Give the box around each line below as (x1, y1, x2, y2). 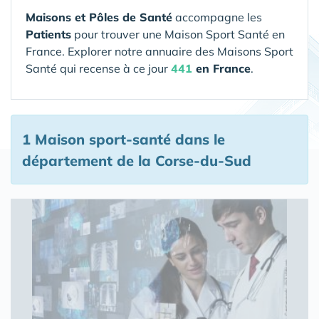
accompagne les (172, 10, 262, 24)
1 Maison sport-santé (22, 130, 171, 148)
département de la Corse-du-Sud (22, 152, 251, 169)
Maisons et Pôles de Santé (26, 10, 172, 24)
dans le (171, 130, 225, 148)
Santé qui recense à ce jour (26, 61, 171, 75)
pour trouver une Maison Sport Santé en (71, 27, 285, 41)
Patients (26, 27, 71, 41)
